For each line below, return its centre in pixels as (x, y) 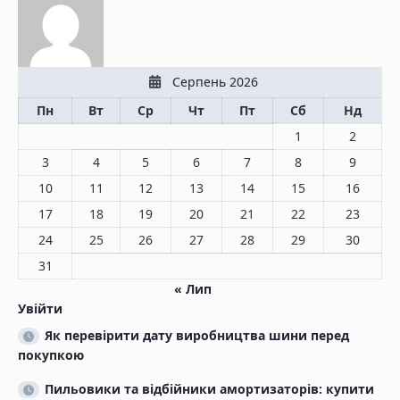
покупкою (51, 355)
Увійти (40, 309)
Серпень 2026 (215, 82)
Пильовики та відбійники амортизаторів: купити (209, 389)
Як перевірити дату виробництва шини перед (197, 336)
